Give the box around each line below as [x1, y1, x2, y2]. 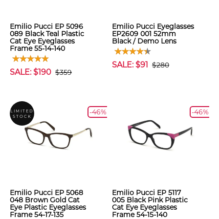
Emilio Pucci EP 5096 [10, 22, 83, 31]
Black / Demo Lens [112, 37, 176, 45]
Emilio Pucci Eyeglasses [112, 22, 194, 31]
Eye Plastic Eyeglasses [10, 203, 86, 212]
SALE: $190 [10, 67, 51, 77]
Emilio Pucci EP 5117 [112, 188, 181, 197]
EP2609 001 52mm [112, 29, 176, 38]
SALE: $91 [112, 60, 148, 69]
